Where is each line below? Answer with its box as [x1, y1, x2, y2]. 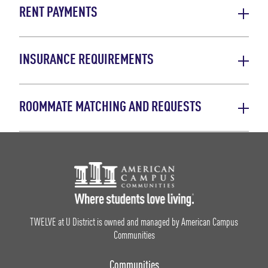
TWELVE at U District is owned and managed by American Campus [30, 217, 238, 228]
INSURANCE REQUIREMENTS [19, 53, 154, 68]
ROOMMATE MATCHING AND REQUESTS [19, 100, 202, 115]
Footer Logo [133, 184, 168, 194]
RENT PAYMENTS [19, 6, 98, 21]
